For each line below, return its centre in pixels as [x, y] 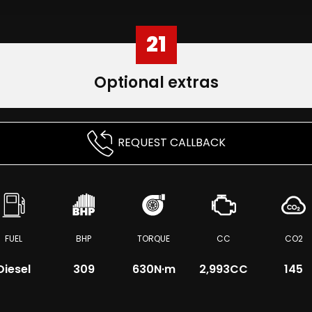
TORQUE [154, 239]
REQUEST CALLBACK [172, 143]
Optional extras [156, 83]
